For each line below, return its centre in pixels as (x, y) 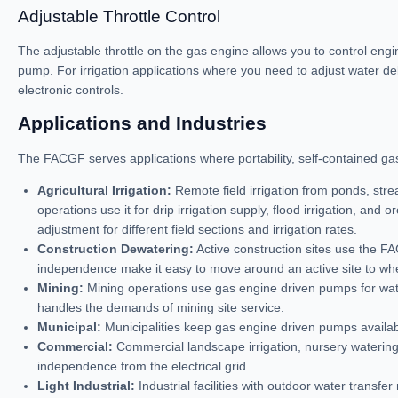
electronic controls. (71, 90)
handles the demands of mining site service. (161, 307)
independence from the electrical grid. (143, 366)
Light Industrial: (86, 386)
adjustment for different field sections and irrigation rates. (197, 229)
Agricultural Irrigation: (104, 190)
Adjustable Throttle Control (119, 16)
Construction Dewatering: (115, 249)
